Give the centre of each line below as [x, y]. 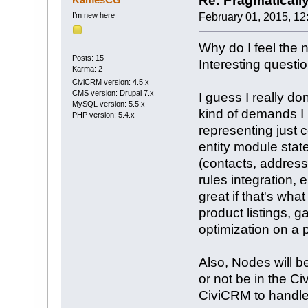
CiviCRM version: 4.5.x [110, 82]
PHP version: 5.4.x [103, 115]
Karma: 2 [87, 68]
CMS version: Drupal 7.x [113, 93]
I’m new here [93, 15]
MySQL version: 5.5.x [108, 104]
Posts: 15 [88, 57]
